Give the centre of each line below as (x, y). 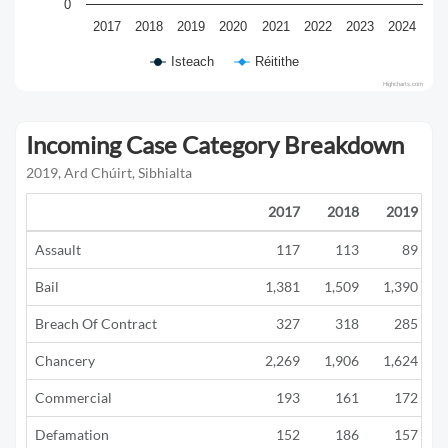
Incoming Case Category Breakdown (215, 144)
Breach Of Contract (96, 323)
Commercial (73, 397)
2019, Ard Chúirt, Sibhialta (109, 172)
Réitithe (277, 61)
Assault (58, 249)
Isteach (192, 61)
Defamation (72, 434)
